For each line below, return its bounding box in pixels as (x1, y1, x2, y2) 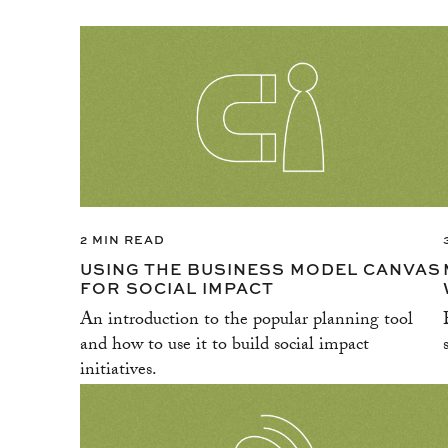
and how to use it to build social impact (80, 331, 369, 363)
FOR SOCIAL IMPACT (80, 276, 274, 300)
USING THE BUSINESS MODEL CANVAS (80, 257, 441, 281)
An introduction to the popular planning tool (80, 306, 413, 338)
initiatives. (80, 356, 157, 388)
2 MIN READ (80, 230, 165, 249)
